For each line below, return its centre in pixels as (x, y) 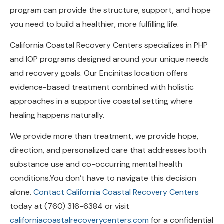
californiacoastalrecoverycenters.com (79, 205)
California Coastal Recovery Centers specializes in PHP (109, 30)
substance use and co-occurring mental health (96, 149)
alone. (22, 177)
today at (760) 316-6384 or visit (70, 191)
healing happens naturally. (57, 100)
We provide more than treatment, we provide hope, (104, 121)
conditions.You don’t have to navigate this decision (103, 163)
